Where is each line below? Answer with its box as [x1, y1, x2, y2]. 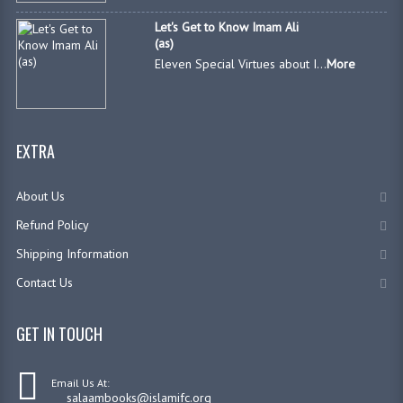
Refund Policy [15, 217, 89, 234]
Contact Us [15, 274, 73, 291]
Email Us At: [50, 376, 110, 390]
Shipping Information [15, 246, 129, 263]
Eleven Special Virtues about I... [155, 56, 327, 73]
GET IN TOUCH [15, 322, 103, 346]
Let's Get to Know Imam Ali [155, 19, 300, 36]
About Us [15, 188, 65, 205]
